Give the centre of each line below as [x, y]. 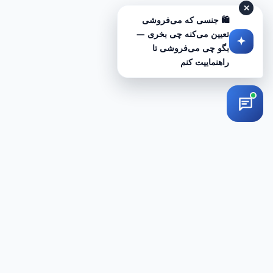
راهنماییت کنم [205, 62]
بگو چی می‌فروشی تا [191, 48]
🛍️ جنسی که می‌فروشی [186, 20]
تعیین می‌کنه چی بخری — [183, 34]
